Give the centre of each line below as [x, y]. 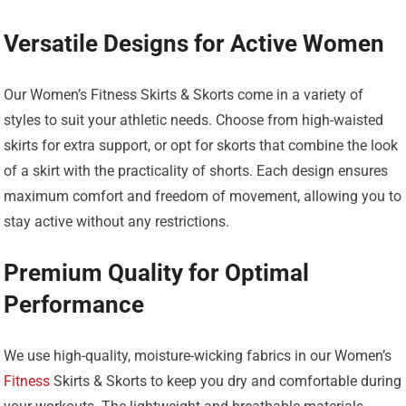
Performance [74, 305]
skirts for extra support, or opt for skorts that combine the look [201, 146]
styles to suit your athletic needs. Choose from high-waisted [194, 121]
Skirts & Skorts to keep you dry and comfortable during [226, 382]
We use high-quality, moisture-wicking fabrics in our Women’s [198, 356]
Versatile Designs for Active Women [194, 44]
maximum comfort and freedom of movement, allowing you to [203, 197]
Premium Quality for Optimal [157, 273]
